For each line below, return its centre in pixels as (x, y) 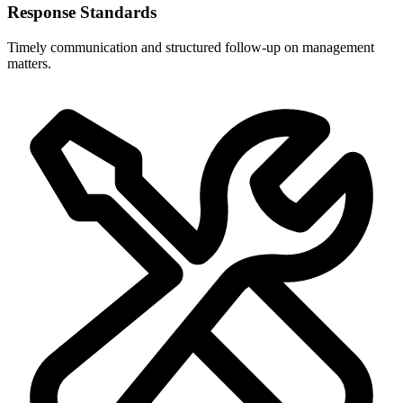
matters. (29, 64)
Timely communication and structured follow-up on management (191, 48)
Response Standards (82, 13)
